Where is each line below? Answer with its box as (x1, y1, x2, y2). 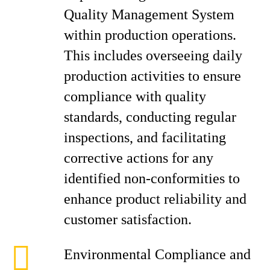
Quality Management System (64, 7, 234, 22)
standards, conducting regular (64, 109, 236, 125)
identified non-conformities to (64, 171, 240, 186)
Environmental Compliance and (64, 246, 251, 262)
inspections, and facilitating (64, 130, 226, 145)
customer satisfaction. (64, 212, 192, 227)
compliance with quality (64, 89, 206, 104)
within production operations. (64, 27, 236, 43)
